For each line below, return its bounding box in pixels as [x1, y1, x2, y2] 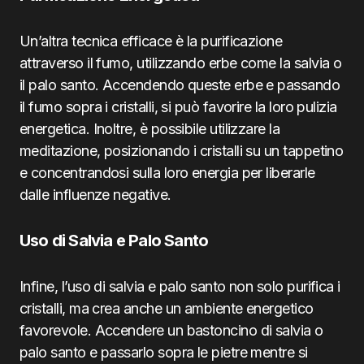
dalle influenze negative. [19, 186, 171, 203]
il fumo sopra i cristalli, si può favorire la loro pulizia [19, 98, 337, 115]
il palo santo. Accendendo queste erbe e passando [19, 76, 340, 93]
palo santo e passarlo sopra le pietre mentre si [19, 344, 308, 361]
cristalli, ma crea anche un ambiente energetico [19, 300, 314, 317]
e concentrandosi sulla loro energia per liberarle [19, 164, 315, 181]
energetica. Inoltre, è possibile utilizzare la [19, 120, 280, 137]
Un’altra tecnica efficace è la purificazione [19, 32, 283, 50]
